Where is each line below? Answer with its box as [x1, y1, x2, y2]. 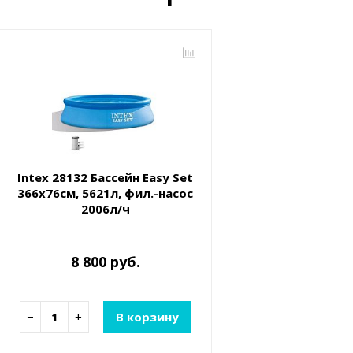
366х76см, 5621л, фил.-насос [17, 185, 194, 202]
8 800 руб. [70, 252, 140, 272]
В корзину [115, 309, 179, 325]
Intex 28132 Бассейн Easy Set [17, 169, 194, 186]
